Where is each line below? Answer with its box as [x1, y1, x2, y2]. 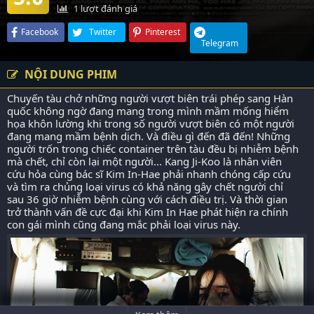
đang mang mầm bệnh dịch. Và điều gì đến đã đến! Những [7, 129, 290, 143]
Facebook [21, 26, 58, 38]
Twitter [89, 26, 116, 38]
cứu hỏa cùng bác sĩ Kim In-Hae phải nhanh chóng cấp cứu [7, 167, 291, 181]
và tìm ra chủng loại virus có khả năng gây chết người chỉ [7, 179, 283, 193]
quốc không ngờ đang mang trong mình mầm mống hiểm [7, 104, 289, 118]
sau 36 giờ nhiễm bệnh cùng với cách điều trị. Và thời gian [7, 192, 287, 206]
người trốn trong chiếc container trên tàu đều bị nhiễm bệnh [7, 142, 299, 156]
